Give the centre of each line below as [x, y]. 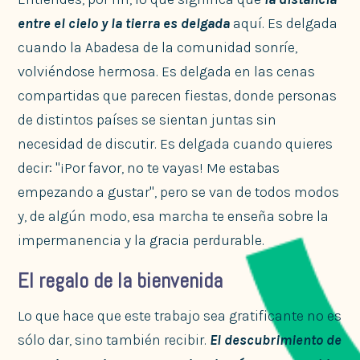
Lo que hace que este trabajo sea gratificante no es [180, 315]
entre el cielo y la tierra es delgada [124, 23]
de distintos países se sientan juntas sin [147, 119]
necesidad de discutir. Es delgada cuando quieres [176, 143]
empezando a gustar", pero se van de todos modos [179, 192]
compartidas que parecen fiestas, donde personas [178, 95]
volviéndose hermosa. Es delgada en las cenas [167, 71]
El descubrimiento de [276, 340]
